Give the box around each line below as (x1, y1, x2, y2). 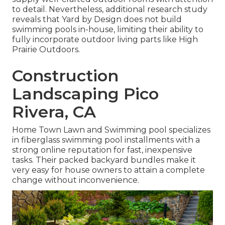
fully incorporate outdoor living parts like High (12, 35, 198, 45)
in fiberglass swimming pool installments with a (12, 135, 200, 145)
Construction (12, 66, 119, 86)
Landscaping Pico (12, 84, 159, 104)
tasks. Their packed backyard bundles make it (12, 155, 196, 165)
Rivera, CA (12, 102, 96, 122)
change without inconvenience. (12, 175, 139, 185)
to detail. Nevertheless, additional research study (12, 5, 207, 15)
